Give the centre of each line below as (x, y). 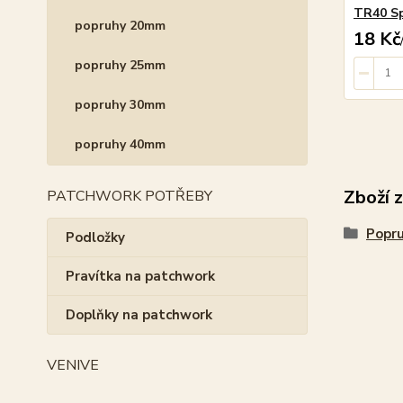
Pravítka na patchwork (140, 276)
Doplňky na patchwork (139, 315)
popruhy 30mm (120, 105)
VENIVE (73, 365)
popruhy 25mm (120, 65)
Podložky (95, 237)
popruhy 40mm (120, 144)
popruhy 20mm (120, 26)
